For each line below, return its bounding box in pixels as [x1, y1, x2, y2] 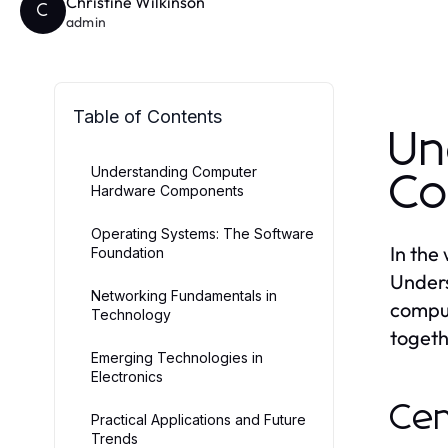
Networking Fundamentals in [91, 287, 277, 304]
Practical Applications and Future [91, 411, 306, 428]
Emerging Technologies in [91, 349, 263, 366]
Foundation [91, 244, 164, 261]
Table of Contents [73, 106, 222, 127]
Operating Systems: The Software [91, 225, 314, 242]
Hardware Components [91, 182, 244, 199]
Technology [91, 306, 171, 323]
